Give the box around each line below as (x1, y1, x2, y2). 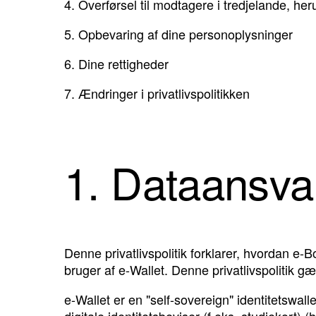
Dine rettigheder (78, 54, 169, 73)
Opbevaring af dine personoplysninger (78, 24, 293, 43)
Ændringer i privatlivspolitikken (78, 83, 250, 102)
